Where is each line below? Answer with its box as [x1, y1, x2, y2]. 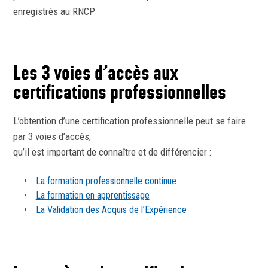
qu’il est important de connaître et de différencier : [13, 146, 211, 158]
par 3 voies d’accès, [13, 130, 91, 142]
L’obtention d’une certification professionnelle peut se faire [13, 115, 246, 127]
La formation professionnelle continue [35, 175, 176, 187]
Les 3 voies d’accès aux [13, 60, 178, 84]
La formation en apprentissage [35, 190, 150, 201]
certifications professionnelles [13, 80, 226, 103]
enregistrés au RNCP [13, 5, 95, 17]
